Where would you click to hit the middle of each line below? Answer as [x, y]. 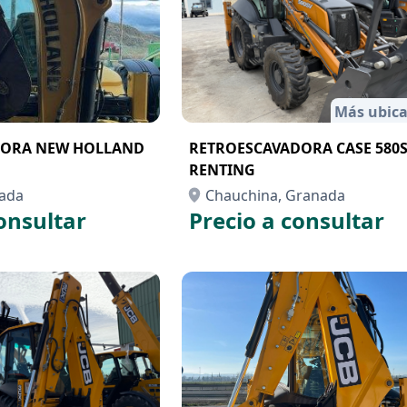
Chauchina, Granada [275, 195]
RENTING [222, 170]
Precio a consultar [287, 220]
